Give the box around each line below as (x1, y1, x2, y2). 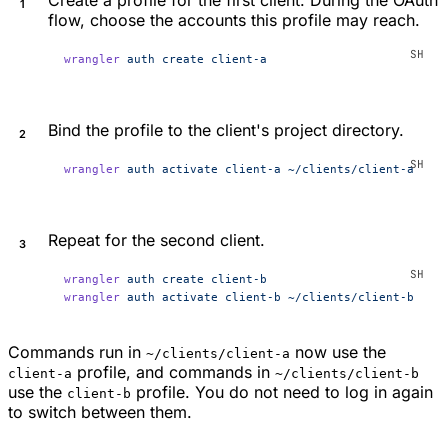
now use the (290, 341, 386, 362)
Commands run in (8, 341, 146, 362)
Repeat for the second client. (48, 229, 265, 250)
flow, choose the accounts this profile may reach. (48, 9, 420, 30)
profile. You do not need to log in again (131, 381, 433, 402)
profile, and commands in (72, 361, 275, 382)
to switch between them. (8, 401, 192, 422)
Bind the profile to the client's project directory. (48, 119, 404, 140)
